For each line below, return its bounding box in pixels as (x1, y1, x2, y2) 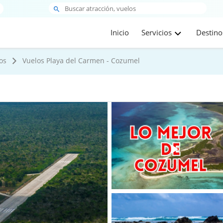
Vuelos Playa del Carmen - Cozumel (22, 56, 140, 65)
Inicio (111, 27, 129, 38)
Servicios (141, 27, 172, 38)
